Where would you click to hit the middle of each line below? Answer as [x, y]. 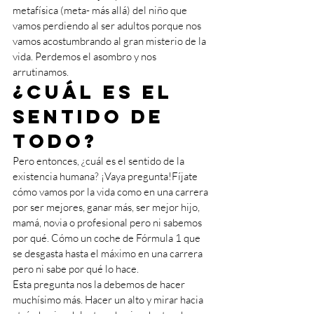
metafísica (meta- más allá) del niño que [101, 10]
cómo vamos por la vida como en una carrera [111, 192]
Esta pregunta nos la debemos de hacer [100, 284]
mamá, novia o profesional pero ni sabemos [108, 223]
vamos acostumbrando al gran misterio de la [110, 41]
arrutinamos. [41, 72]
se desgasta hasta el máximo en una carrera [109, 253]
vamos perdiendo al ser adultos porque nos [108, 26]
